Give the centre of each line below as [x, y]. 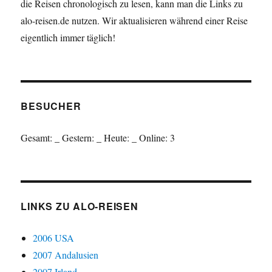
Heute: [117, 137]
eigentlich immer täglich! [68, 37]
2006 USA [54, 237]
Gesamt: [38, 137]
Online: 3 [156, 137]
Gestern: [78, 137]
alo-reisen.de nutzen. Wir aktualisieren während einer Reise [134, 20]
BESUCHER [51, 106]
